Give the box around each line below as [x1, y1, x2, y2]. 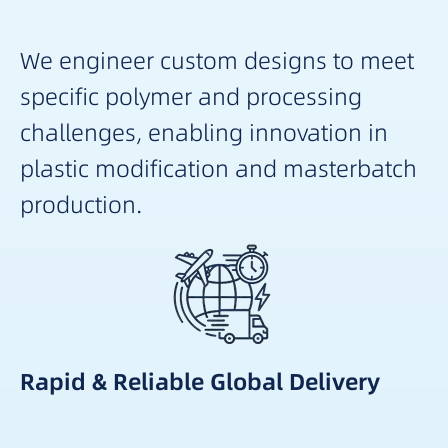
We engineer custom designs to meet [20, 45, 414, 78]
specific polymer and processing [20, 81, 362, 114]
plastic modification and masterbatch [20, 153, 417, 186]
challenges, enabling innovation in [20, 117, 388, 150]
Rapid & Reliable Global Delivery [20, 366, 380, 399]
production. [20, 189, 142, 222]
